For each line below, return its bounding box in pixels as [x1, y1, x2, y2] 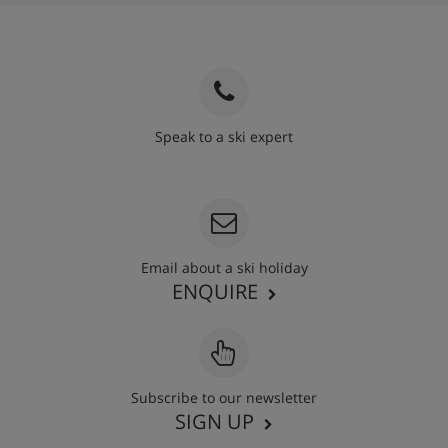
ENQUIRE [171, 277, 258, 305]
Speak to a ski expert [155, 127, 293, 147]
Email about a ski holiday [140, 257, 308, 277]
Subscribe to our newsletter [131, 387, 317, 407]
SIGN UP [175, 407, 254, 435]
